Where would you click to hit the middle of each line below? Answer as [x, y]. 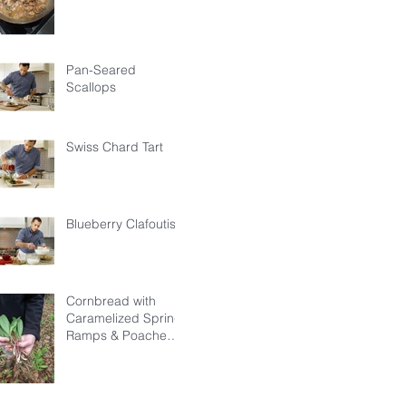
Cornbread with [111, 300]
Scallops [91, 87]
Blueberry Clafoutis [121, 223]
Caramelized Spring [124, 318]
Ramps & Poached [121, 335]
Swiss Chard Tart [115, 146]
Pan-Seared [101, 69]
